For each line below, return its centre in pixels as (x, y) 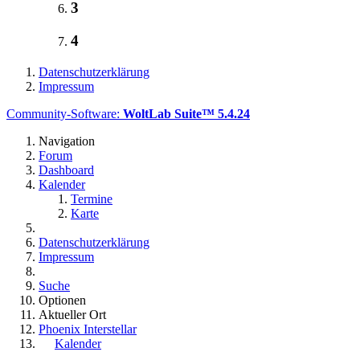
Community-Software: (65, 113)
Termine (92, 198)
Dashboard (66, 170)
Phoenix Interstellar (88, 329)
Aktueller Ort (72, 314)
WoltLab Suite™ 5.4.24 (186, 113)
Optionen (62, 300)
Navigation (67, 141)
